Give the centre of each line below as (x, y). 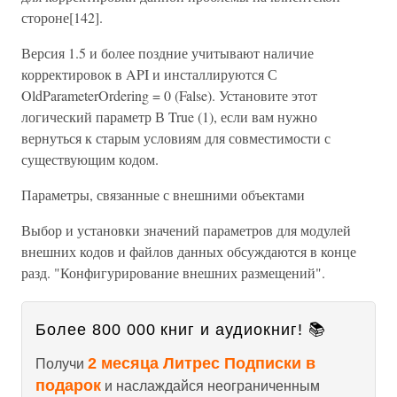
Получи (62, 364)
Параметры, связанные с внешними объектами (163, 195)
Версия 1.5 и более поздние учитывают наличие (167, 53)
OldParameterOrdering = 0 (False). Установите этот (169, 95)
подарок (68, 385)
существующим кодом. (90, 159)
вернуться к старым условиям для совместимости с (176, 138)
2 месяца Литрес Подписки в (202, 363)
